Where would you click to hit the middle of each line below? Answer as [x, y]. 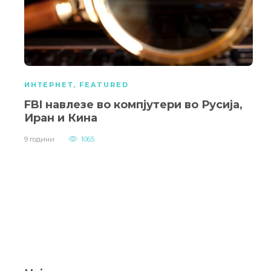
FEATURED [104, 85]
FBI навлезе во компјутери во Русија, [133, 105]
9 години [39, 139]
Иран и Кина [61, 118]
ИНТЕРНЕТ [49, 85]
